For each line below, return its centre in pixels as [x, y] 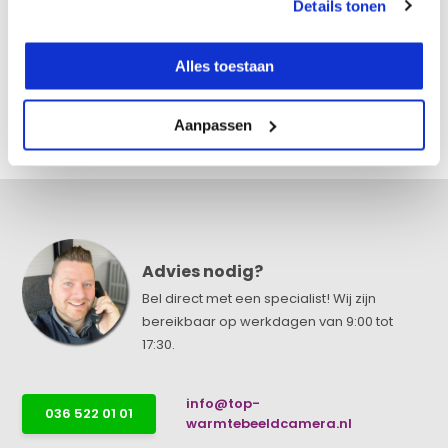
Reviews [51, 77]
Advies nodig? [203, 271]
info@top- [223, 403]
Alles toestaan [224, 66]
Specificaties [71, 16]
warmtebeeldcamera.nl [269, 423]
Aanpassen [212, 124]
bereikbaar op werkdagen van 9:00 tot [268, 321]
